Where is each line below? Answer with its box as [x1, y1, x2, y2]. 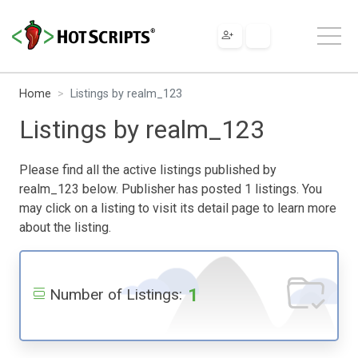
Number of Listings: [50, 284, 182, 304]
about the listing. [19, 219, 111, 235]
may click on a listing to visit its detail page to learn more [19, 200, 336, 216]
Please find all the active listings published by [19, 161, 276, 177]
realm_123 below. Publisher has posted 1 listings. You [19, 181, 322, 197]
